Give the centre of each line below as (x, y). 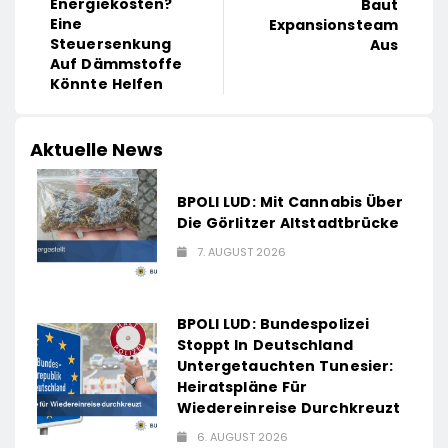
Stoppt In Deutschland (264, 345)
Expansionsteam (333, 24)
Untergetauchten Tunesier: (285, 366)
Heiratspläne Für (242, 387)
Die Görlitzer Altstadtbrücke (288, 223)
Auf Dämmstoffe (116, 64)
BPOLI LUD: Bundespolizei (273, 324)
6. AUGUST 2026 (242, 437)
